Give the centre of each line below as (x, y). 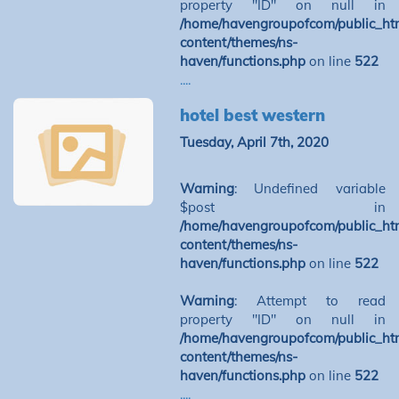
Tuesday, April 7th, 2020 (254, 142)
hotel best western (252, 115)
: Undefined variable (309, 188)
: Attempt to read (309, 301)
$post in (282, 207)
